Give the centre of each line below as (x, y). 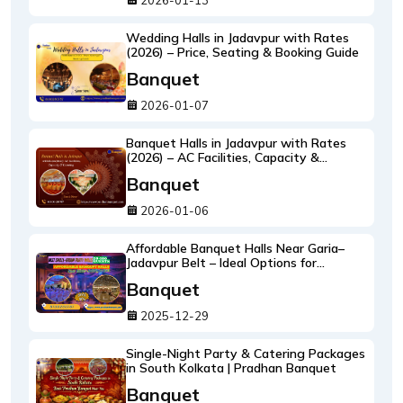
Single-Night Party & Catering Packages (246, 354)
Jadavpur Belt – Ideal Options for (221, 263)
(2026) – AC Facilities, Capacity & (223, 157)
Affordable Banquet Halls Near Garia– (235, 248)
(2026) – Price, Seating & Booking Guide (242, 52)
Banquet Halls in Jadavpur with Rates (236, 143)
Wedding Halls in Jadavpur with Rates (237, 38)
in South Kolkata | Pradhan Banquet (231, 368)
